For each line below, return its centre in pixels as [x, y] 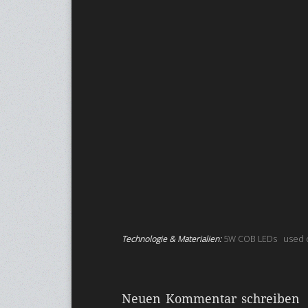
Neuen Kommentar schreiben [211, 299]
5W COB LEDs [251, 239]
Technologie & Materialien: [173, 239]
